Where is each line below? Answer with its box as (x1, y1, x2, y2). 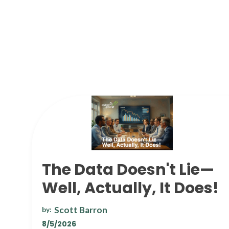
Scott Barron (54, 204, 107, 215)
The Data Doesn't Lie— (42, 158, 214, 180)
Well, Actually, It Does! (42, 177, 219, 199)
